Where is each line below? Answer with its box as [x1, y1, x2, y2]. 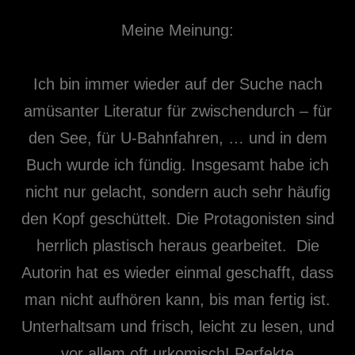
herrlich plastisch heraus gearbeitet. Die [36, 237, 319, 254]
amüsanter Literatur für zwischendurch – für [23, 102, 332, 120]
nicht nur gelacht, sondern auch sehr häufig [25, 183, 330, 200]
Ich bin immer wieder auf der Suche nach [32, 75, 323, 93]
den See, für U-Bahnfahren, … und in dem [28, 129, 327, 147]
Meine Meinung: [121, 21, 234, 39]
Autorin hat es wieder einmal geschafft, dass [21, 264, 334, 281]
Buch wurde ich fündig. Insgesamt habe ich [26, 156, 329, 174]
